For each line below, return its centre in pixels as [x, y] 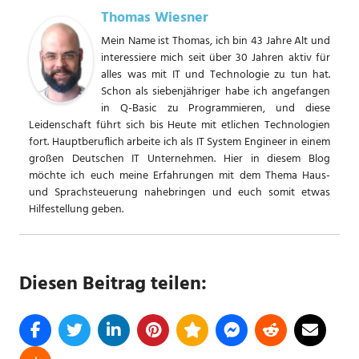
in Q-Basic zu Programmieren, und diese [216, 108]
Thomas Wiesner [155, 18]
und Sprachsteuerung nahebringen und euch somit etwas [179, 192]
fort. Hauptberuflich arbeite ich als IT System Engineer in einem [179, 142]
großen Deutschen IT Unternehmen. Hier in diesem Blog [179, 159]
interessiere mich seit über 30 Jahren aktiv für [216, 58]
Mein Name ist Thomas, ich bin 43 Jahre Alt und [216, 41]
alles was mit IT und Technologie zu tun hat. [216, 75]
